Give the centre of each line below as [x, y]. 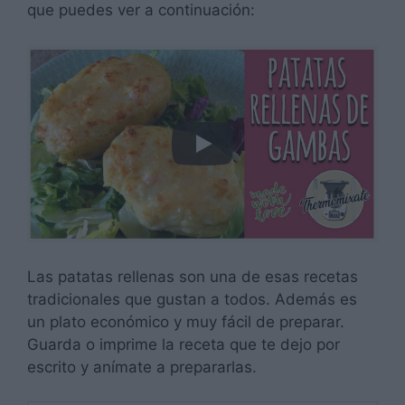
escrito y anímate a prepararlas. [142, 367]
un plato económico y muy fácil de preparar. [186, 321]
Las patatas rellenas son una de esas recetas [193, 276]
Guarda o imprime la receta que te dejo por [184, 344]
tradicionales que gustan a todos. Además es [192, 299]
